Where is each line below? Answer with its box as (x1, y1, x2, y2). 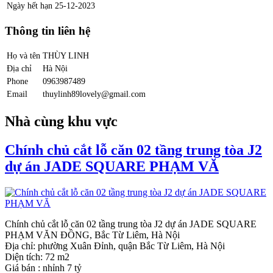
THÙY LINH (43, 51, 89, 61)
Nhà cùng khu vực (5, 113, 118, 130)
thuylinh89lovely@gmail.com (43, 89, 146, 99)
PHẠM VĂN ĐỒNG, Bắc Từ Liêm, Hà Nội (5, 230, 180, 241)
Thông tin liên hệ (5, 24, 90, 37)
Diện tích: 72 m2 (5, 252, 69, 263)
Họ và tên (7, 51, 40, 61)
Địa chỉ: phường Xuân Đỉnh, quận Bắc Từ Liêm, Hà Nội (5, 241, 225, 252)
